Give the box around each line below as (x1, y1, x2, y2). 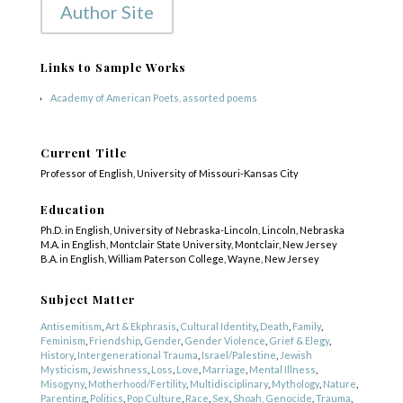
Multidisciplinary (189, 377, 268, 390)
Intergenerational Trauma (76, 348, 198, 361)
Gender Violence (184, 334, 265, 346)
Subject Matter (40, 291, 135, 307)
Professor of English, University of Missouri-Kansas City (40, 166, 299, 179)
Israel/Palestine (201, 348, 276, 361)
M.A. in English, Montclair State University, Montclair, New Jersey (40, 237, 337, 250)
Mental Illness (248, 363, 316, 375)
